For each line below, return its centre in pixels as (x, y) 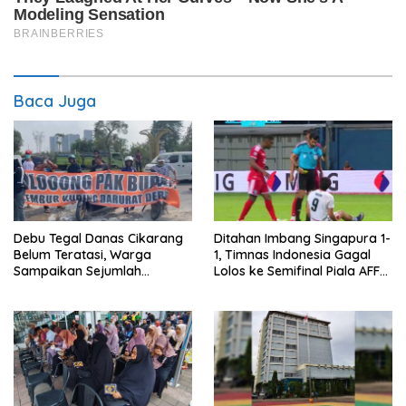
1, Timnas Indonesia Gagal (292, 255)
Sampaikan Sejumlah (77, 271)
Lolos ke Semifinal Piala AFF (297, 271)
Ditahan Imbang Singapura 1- (302, 239)
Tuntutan (40, 288)
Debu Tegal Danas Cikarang (98, 239)
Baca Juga (55, 101)
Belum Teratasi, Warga (82, 255)
